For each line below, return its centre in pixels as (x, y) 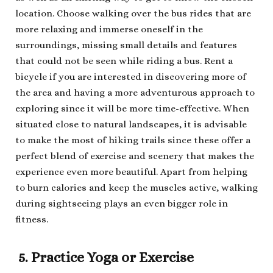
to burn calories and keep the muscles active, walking (136, 187)
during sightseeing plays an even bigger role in (122, 203)
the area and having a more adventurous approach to (135, 92)
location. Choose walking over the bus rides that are (133, 13)
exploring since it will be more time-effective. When (132, 108)
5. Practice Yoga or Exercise (105, 257)
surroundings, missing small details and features (126, 45)
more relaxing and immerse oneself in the (109, 29)
